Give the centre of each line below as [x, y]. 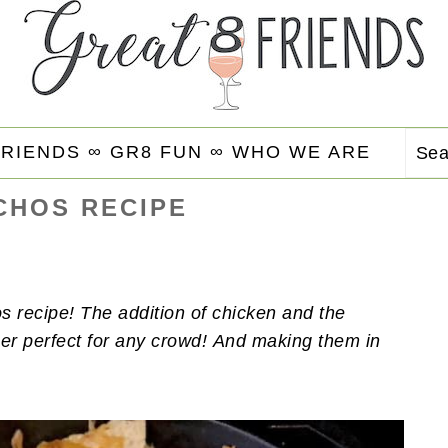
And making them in [296, 341]
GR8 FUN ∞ [167, 151]
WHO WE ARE [301, 151]
